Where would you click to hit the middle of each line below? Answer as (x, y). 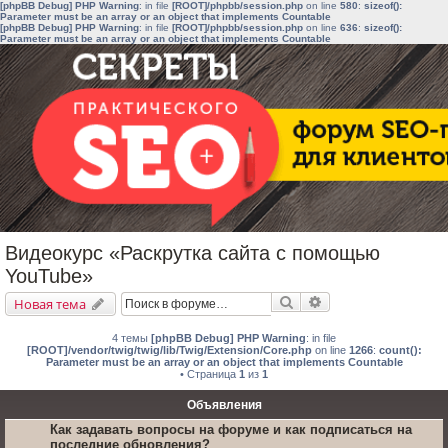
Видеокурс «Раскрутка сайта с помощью (192, 253)
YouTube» (49, 276)
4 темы (131, 338)
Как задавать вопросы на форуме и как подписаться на (231, 429)
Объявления (224, 405)
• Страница (209, 374)
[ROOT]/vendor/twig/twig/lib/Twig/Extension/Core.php (169, 350)
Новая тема (50, 304)
